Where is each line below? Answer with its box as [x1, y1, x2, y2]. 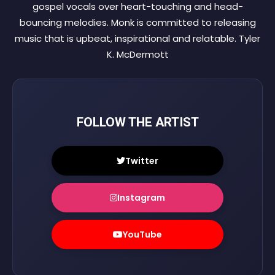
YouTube [123, 228, 162, 241]
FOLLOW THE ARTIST [76, 115, 199, 130]
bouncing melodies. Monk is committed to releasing [19, 16, 256, 29]
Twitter [125, 155, 158, 168]
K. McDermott [106, 48, 169, 61]
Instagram [117, 192, 165, 204]
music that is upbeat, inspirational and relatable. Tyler [15, 32, 260, 45]
